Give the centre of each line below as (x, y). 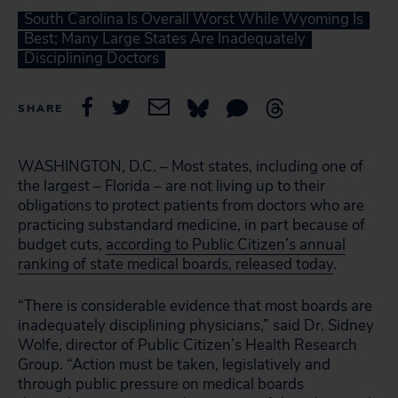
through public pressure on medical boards (161, 384)
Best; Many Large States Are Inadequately (165, 39)
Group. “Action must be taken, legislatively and (174, 365)
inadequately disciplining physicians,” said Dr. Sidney (196, 326)
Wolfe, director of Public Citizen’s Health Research (187, 345)
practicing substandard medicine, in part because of (191, 225)
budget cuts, (62, 245)
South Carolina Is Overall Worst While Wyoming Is (194, 19)
